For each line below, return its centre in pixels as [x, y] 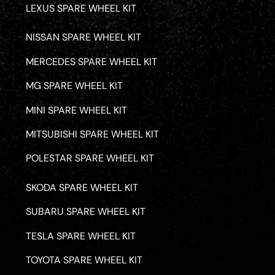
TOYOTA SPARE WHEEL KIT [84, 260]
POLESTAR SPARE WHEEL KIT [90, 158]
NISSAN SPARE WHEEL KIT [84, 37]
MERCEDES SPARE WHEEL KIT [92, 61]
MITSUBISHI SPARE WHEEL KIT [93, 134]
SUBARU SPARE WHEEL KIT [86, 212]
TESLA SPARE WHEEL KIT [81, 236]
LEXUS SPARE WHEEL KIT [81, 8]
